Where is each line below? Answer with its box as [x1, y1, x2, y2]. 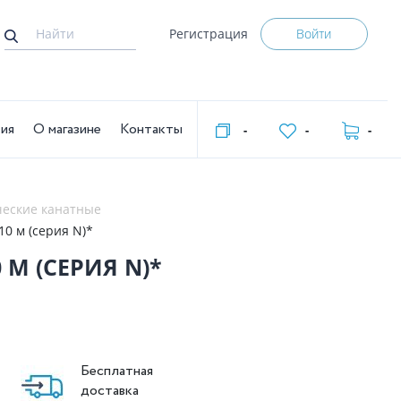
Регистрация [168, 25, 248, 42]
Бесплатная [80, 361, 153, 381]
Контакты [120, 119, 183, 140]
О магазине [33, 119, 102, 140]
